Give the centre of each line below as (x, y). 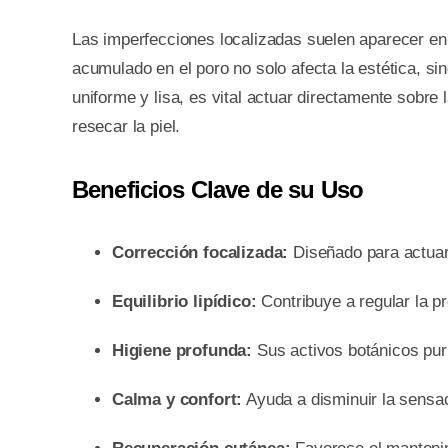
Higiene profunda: (182, 350)
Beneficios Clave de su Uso (217, 189)
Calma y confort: (177, 399)
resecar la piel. (126, 126)
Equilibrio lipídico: (184, 301)
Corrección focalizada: (200, 252)
